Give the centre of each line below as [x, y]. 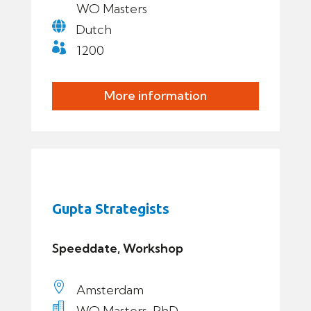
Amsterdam [110, 289]
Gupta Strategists [110, 208]
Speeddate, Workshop [117, 248]
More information [155, 96]
